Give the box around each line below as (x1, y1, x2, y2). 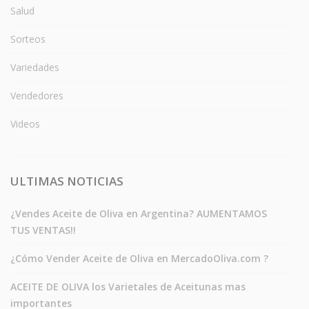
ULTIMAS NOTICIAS (10, 172, 123, 189)
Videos (10, 117, 40, 130)
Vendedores (10, 88, 63, 102)
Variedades (10, 60, 59, 74)
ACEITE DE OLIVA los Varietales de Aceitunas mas (10, 279, 246, 293)
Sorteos (10, 32, 46, 46)
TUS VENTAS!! (10, 223, 76, 237)
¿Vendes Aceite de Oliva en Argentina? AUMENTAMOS (10, 206, 267, 220)
